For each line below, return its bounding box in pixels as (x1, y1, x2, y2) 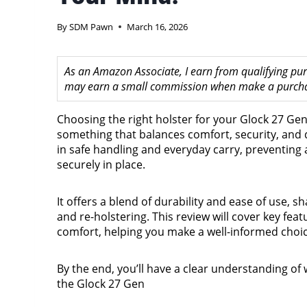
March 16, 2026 (127, 21, 188, 34)
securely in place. (57, 157, 145, 173)
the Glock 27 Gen (57, 276, 145, 292)
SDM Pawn (69, 21, 114, 34)
